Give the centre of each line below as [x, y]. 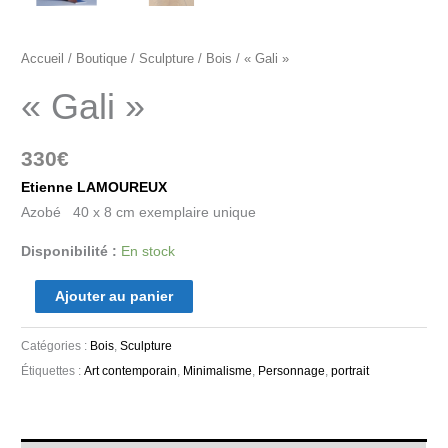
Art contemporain [131, 371]
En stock [148, 251]
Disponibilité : [69, 251]
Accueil [43, 58]
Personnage [292, 371]
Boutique [102, 58]
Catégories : [56, 346]
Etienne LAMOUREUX [94, 187]
